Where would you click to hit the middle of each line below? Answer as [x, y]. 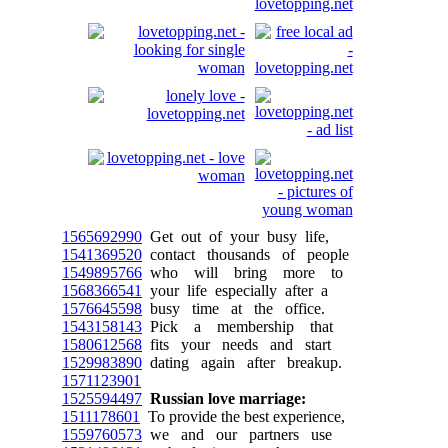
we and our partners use [237, 434]
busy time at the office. [233, 308]
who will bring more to [242, 272]
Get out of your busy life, [235, 236]
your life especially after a [235, 290]
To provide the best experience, [242, 416]
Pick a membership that [237, 326]
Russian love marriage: [228, 398]
